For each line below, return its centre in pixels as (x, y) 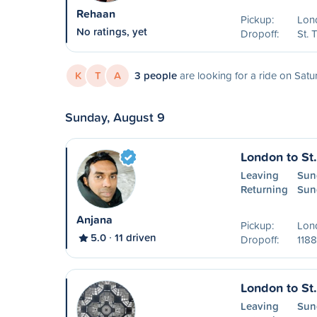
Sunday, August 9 (115, 117)
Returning (264, 189)
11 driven (136, 237)
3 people (156, 75)
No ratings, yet (112, 31)
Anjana (94, 220)
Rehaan (96, 14)
